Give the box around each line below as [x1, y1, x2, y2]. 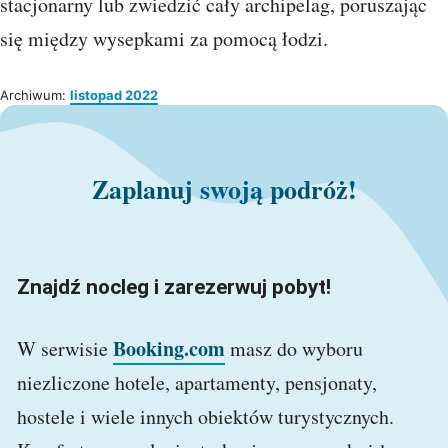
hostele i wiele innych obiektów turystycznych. [17, 403, 394, 431]
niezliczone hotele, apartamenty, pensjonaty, [17, 369, 377, 397]
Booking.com [113, 334, 225, 364]
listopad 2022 [70, 87, 158, 104]
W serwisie [17, 335, 113, 363]
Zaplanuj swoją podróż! [91, 170, 357, 209]
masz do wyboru [225, 335, 363, 363]
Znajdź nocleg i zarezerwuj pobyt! [17, 275, 331, 300]
